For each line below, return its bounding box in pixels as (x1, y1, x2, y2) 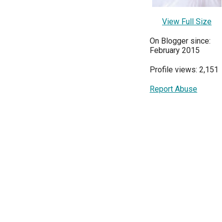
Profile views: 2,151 (150, 65, 219, 75)
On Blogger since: (150, 36, 211, 46)
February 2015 (150, 46, 200, 55)
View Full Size (162, 17, 212, 27)
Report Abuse (150, 84, 197, 94)
